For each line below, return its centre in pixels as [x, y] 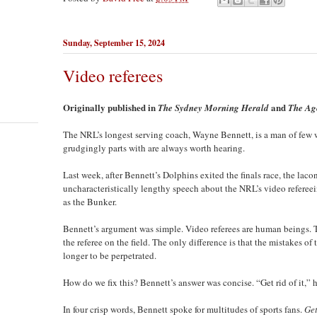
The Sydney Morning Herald [213, 108]
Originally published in [110, 108]
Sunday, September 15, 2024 [114, 42]
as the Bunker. [90, 202]
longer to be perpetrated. [110, 256]
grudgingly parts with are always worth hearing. [154, 148]
